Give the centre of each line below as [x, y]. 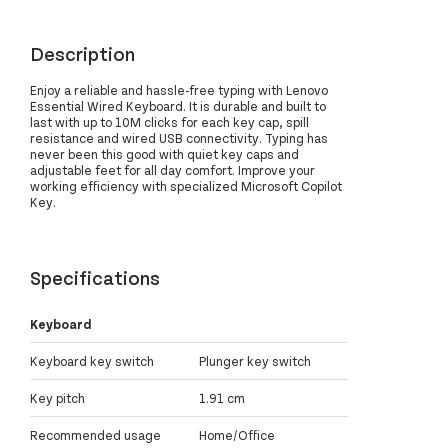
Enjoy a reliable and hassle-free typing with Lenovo [179, 90]
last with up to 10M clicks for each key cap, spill [169, 122]
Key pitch [57, 398]
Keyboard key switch [92, 361]
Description [82, 52]
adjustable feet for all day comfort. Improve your [172, 170]
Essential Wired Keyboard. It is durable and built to [178, 106]
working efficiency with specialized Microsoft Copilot [186, 186]
